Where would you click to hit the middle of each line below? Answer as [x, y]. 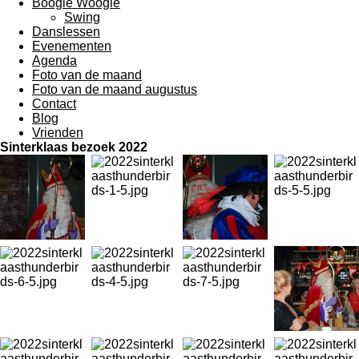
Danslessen [66, 32]
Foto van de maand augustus [115, 89]
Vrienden [58, 133]
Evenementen [72, 46]
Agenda [54, 61]
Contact [54, 104]
